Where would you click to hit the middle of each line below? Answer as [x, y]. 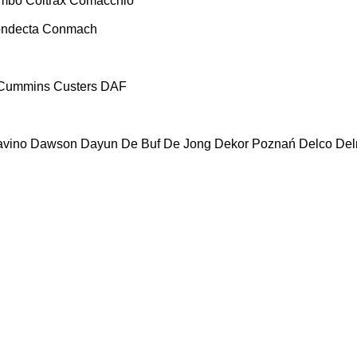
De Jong [187, 143]
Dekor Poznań [255, 143]
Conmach [70, 29]
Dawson [54, 143]
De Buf [141, 143]
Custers [75, 86]
